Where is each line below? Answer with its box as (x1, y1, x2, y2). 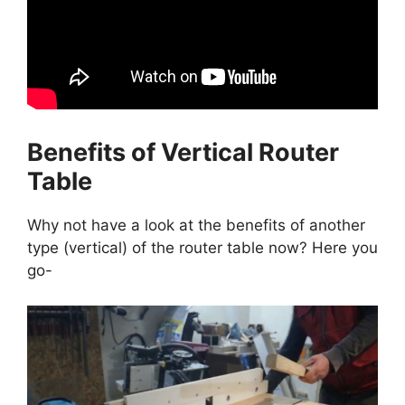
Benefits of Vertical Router (27, 137, 339, 168)
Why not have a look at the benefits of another (27, 216, 365, 235)
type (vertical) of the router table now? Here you (27, 239, 378, 258)
